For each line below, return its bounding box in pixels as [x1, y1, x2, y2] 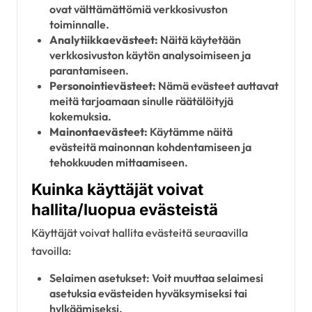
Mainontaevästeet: [49, 124, 148, 139]
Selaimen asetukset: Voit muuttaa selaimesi [49, 270, 263, 285]
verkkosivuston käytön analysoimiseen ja [49, 47, 251, 62]
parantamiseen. [49, 63, 129, 77]
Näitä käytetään [157, 32, 241, 47]
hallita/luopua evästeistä [31, 199, 218, 219]
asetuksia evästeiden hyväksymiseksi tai [49, 286, 247, 300]
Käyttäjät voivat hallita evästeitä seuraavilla [31, 225, 248, 240]
